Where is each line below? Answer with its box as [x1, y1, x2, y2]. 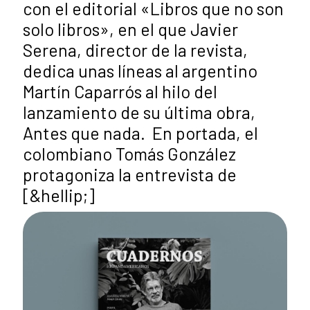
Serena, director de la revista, [23, 39, 248, 61]
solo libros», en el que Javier [23, 19, 238, 40]
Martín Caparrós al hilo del [23, 81, 217, 102]
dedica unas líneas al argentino [23, 60, 257, 82]
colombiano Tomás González [23, 143, 236, 165]
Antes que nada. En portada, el [23, 122, 258, 144]
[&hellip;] [23, 185, 95, 206]
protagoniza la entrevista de [23, 164, 237, 185]
